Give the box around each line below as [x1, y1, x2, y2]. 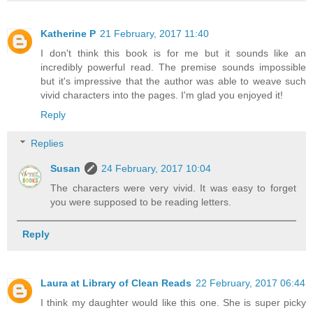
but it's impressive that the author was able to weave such [41, 75, 306, 87]
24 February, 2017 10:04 [101, 163, 212, 175]
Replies [31, 138, 64, 150]
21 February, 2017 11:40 [100, 27, 209, 39]
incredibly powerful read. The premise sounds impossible [41, 61, 306, 73]
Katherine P [41, 27, 96, 39]
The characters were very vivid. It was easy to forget [50, 182, 296, 194]
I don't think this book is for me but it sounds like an [41, 47, 306, 59]
